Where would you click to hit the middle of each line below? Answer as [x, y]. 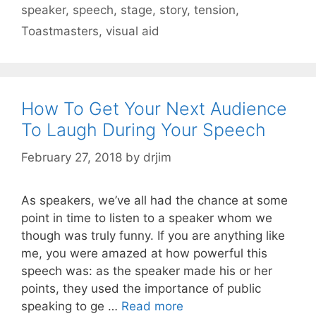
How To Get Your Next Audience [154, 109]
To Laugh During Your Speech [144, 130]
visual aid [133, 31]
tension [215, 10]
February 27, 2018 [72, 157]
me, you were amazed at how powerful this [144, 253]
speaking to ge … [71, 306]
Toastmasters [60, 31]
